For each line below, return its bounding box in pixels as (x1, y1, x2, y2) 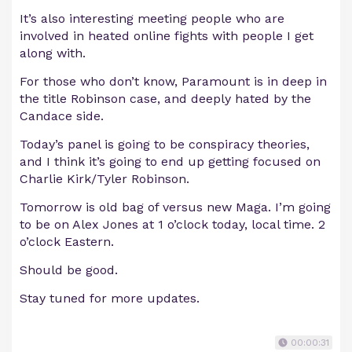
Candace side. (20, 108, 104, 123)
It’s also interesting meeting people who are (20, 10, 284, 26)
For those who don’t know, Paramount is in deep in (20, 73, 327, 89)
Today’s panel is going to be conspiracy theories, (20, 136, 310, 152)
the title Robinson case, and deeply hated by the (20, 90, 311, 106)
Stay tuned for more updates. (20, 290, 200, 306)
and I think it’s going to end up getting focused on (20, 153, 321, 169)
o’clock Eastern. (20, 233, 114, 249)
